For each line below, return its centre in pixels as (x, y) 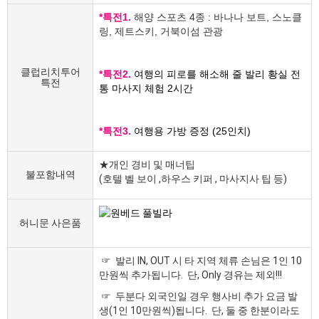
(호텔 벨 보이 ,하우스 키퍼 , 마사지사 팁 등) (193, 179)
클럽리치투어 (50, 72)
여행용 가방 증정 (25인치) (192, 131)
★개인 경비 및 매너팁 (147, 164)
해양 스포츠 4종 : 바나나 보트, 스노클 (216, 17)
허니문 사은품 (50, 223)
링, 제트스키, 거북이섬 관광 (161, 31)
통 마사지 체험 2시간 (146, 88)
